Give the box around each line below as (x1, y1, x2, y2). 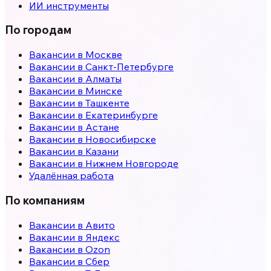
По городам (5, 22, 71, 38)
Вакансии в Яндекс (29, 230, 120, 243)
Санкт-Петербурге (85, 60, 174, 73)
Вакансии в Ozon (29, 243, 110, 255)
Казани (85, 145, 119, 158)
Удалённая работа (29, 169, 114, 182)
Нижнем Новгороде (85, 157, 178, 170)
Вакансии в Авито (29, 218, 115, 231)
